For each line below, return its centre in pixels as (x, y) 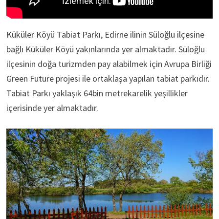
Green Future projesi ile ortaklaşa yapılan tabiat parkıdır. (108, 78)
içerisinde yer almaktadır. (52, 108)
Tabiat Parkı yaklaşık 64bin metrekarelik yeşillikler (97, 93)
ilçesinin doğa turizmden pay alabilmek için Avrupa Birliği (109, 64)
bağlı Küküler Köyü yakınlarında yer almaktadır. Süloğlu (105, 49)
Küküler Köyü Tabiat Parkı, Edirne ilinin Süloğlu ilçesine (105, 34)
